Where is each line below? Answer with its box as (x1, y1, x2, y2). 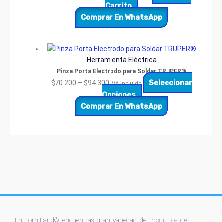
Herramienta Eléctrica (86, 56, 157, 64)
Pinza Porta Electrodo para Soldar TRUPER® (56, 68, 186, 75)
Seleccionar (148, 78, 192, 88)
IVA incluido (110, 80, 141, 87)
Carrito (105, 1, 132, 10)
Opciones (101, 90, 136, 100)
